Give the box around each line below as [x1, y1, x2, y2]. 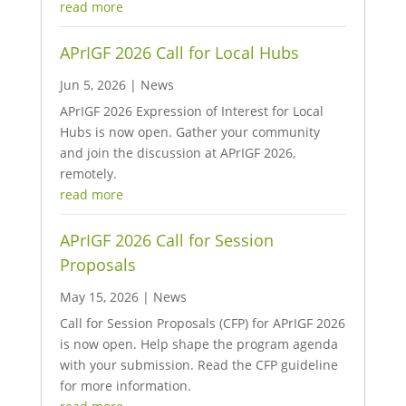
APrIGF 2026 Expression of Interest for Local [59, 101, 324, 120]
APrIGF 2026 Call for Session [59, 228, 274, 251]
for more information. [59, 376, 191, 394]
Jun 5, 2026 [59, 75, 126, 93]
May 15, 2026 [59, 287, 139, 305]
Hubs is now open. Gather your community [59, 122, 320, 140]
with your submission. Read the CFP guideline [59, 355, 338, 373]
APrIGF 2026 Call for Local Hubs [59, 41, 299, 63]
